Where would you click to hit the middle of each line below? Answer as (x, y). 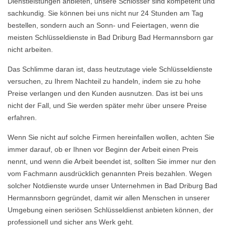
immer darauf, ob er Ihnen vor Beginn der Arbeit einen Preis (103, 149)
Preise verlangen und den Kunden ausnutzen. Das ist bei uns (105, 93)
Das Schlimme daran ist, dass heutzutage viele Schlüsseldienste (110, 69)
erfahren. (22, 118)
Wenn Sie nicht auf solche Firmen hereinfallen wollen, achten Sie (111, 137)
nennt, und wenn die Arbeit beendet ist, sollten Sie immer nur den (112, 161)
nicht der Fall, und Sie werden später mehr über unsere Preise (107, 105)
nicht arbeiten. (30, 49)
